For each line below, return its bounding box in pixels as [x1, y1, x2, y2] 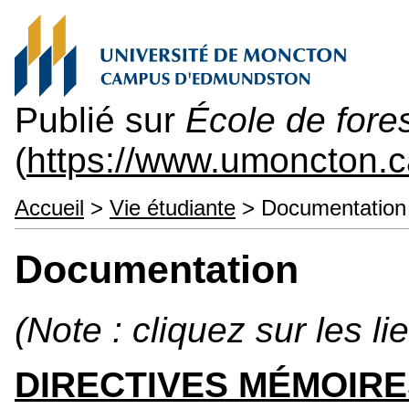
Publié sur [15, 100, 185, 140]
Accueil [15, 195, 84, 220]
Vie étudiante [110, 195, 236, 220]
